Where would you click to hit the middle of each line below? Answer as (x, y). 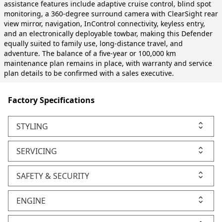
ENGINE (31, 201)
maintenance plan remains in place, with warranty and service (108, 63)
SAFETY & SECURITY (53, 176)
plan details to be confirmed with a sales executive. (89, 73)
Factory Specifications (51, 100)
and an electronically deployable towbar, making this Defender (108, 33)
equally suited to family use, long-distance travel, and (93, 43)
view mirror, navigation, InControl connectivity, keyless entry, (105, 24)
